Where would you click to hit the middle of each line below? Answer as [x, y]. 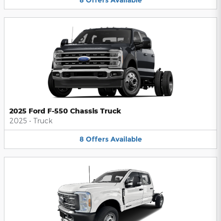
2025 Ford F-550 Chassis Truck [65, 111]
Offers [97, 139]
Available [126, 139]
